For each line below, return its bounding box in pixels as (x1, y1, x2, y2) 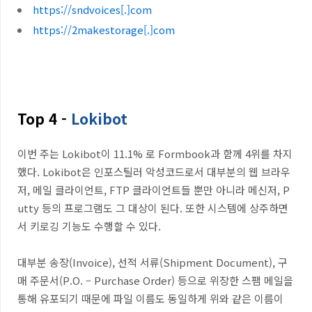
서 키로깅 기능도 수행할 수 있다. (17, 219, 161, 233)
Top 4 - (17, 108, 67, 129)
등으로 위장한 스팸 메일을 (178, 273, 293, 288)
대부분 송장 (17, 255, 69, 270)
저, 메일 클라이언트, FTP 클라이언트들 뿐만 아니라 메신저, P (17, 182, 290, 197)
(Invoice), (69, 255, 115, 270)
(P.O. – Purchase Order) (59, 273, 175, 288)
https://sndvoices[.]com (33, 2, 152, 17)
